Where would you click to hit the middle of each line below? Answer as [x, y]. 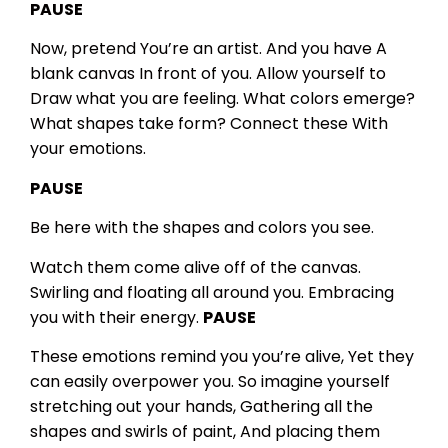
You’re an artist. [201, 49]
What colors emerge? [329, 99]
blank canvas [82, 74]
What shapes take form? [128, 124]
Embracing [351, 292]
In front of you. [195, 74]
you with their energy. [114, 317]
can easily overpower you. [134, 382]
